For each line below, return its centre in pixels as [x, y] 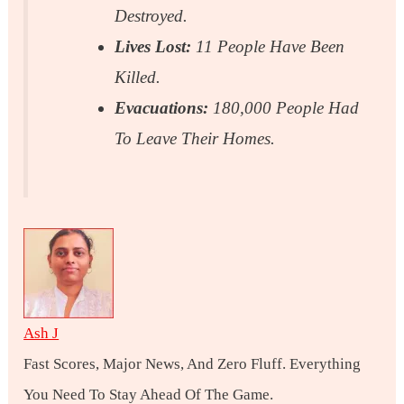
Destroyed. [151, 16]
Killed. [138, 78]
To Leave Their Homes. [195, 139]
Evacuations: [164, 108]
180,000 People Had [286, 108]
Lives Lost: [153, 47]
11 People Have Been [268, 47]
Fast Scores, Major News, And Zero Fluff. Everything [193, 363]
